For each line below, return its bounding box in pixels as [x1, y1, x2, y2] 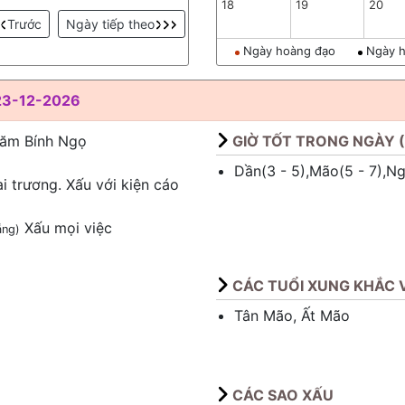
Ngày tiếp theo [65, 16, 155, 32]
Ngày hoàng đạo [240, 43, 335, 58]
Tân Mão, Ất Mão [234, 306, 350, 325]
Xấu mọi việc [20, 219, 112, 237]
